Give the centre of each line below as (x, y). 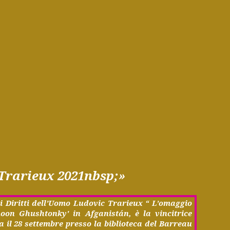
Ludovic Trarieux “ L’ (115, 203)
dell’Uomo (51, 203)
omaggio (176, 203)
